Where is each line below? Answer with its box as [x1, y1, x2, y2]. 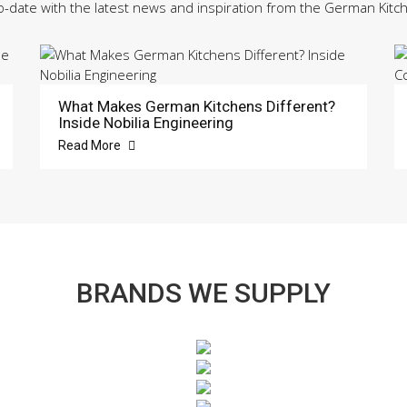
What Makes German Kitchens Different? [58, 97, 335, 116]
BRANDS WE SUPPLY [76, 277, 331, 310]
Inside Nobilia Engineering [58, 114, 233, 133]
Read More [58, 138, 124, 154]
